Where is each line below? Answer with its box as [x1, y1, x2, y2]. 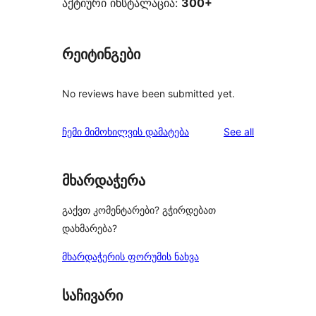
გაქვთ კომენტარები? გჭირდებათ [62, 203, 216, 216]
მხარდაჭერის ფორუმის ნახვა [62, 250, 199, 262]
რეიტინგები [62, 46, 140, 63]
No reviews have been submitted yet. [62, 87, 235, 100]
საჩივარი [62, 286, 123, 304]
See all [224, 126, 254, 138]
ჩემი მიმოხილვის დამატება [62, 126, 189, 138]
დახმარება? [62, 221, 117, 234]
